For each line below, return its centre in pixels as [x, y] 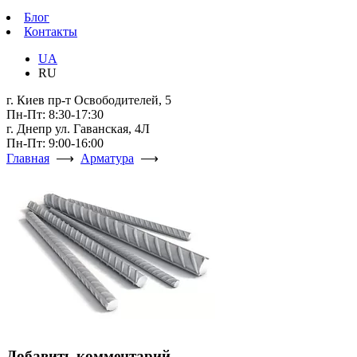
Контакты [51, 31]
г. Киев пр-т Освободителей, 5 [89, 100]
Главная [28, 158]
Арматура [107, 158]
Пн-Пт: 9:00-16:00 [55, 143]
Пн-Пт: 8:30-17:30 [55, 114]
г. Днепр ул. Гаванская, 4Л [78, 129]
